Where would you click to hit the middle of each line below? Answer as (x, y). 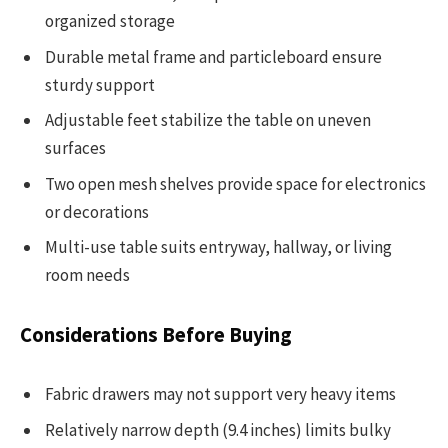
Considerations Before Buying (156, 334)
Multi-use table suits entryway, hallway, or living (218, 247)
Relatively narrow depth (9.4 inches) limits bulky (218, 429)
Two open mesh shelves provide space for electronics (235, 183)
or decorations (97, 211)
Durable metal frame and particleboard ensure (213, 56)
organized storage (110, 21)
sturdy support (100, 84)
